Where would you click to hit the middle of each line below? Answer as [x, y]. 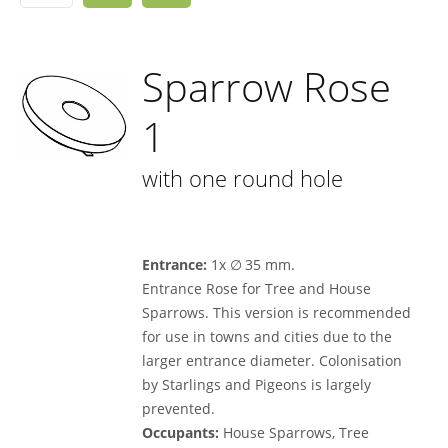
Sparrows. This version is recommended [277, 312]
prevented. [179, 408]
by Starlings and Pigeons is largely [257, 384]
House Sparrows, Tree [294, 432]
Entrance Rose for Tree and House [257, 288]
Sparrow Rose [267, 86]
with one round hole [243, 178]
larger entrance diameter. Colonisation [272, 360]
